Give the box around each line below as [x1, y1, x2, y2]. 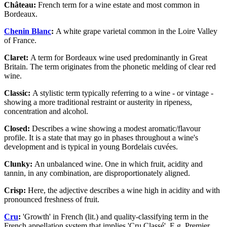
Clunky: [4, 160, 32, 169]
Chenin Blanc [4, 27, 51, 36]
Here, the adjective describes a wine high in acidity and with [26, 186, 220, 195]
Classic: [4, 89, 32, 98]
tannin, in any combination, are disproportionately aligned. [4, 169, 192, 178]
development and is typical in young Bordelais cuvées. [4, 142, 180, 152]
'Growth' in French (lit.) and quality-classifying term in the [23, 212, 208, 221]
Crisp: [4, 186, 26, 195]
